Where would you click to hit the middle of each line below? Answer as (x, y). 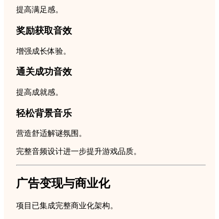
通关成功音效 (44, 72)
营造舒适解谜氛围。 (51, 133)
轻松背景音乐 (44, 113)
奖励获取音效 (44, 30)
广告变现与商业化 (63, 184)
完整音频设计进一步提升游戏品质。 (79, 152)
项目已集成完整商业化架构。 (67, 206)
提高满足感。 (40, 10)
